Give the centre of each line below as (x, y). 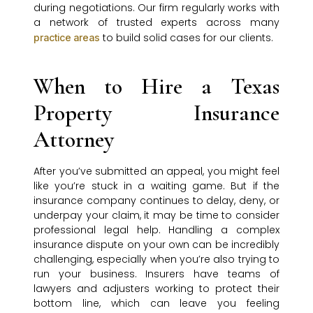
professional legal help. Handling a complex (156, 230)
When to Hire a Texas (156, 87)
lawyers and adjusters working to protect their (156, 289)
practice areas (67, 38)
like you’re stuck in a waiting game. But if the (156, 186)
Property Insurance (156, 113)
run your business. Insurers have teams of (156, 274)
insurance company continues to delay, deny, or (156, 201)
